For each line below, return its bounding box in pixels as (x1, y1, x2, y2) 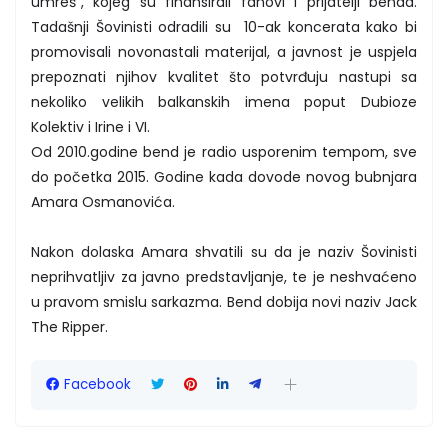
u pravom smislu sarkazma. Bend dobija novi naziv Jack (31, 291, 417, 312)
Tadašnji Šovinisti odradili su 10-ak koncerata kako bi (31, 16, 417, 37)
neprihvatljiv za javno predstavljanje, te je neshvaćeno (31, 266, 417, 287)
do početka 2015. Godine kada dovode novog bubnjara (31, 166, 417, 187)
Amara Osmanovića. (31, 191, 175, 212)
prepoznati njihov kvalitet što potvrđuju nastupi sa (31, 66, 417, 87)
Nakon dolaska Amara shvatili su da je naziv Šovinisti (31, 241, 417, 262)
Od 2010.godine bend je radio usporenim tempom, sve (31, 141, 417, 162)
